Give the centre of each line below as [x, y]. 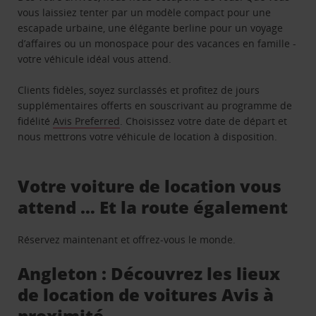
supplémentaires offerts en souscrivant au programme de [155, 106]
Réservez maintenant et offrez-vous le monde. [127, 240]
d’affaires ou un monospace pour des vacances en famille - [157, 44]
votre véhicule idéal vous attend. [95, 59]
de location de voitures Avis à [146, 295]
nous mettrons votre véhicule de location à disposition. [148, 137]
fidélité [36, 121]
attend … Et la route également [153, 207]
